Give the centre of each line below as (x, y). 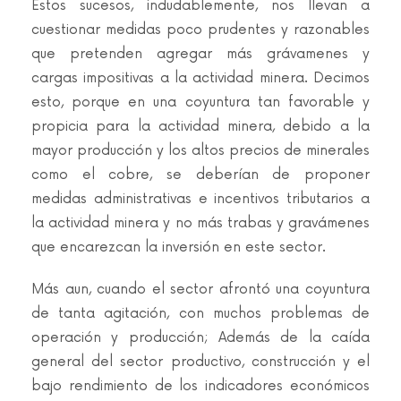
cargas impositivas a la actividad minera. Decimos (200, 78)
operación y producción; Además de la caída (200, 338)
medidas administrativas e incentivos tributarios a (200, 199)
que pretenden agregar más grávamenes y (200, 54)
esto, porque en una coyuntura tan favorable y (200, 102)
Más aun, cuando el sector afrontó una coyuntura (200, 290)
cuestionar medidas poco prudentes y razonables (200, 30)
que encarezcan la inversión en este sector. (179, 247)
